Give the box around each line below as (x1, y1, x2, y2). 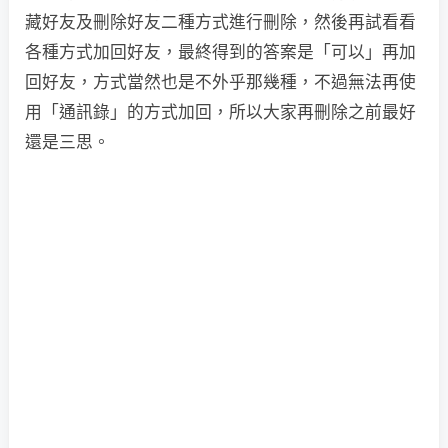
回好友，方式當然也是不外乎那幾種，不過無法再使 (25, 72, 416, 92)
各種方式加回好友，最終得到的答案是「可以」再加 (25, 42, 416, 62)
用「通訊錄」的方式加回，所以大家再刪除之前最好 (25, 102, 416, 122)
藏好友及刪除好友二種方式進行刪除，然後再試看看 (25, 12, 416, 32)
